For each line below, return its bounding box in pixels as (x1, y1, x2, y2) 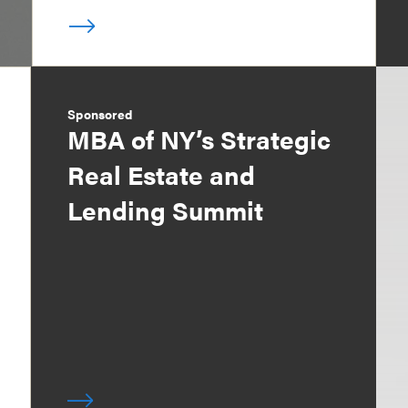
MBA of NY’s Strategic (67, 120, 331, 158)
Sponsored (67, 105, 133, 124)
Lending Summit (67, 191, 264, 229)
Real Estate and (67, 156, 256, 193)
